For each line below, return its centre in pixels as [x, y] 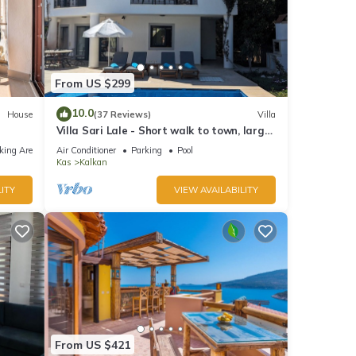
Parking [146, 151]
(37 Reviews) [122, 114]
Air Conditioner [86, 151]
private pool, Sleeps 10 [114, 145]
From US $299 [92, 83]
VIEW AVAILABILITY [216, 190]
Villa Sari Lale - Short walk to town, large [163, 131]
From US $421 [92, 344]
